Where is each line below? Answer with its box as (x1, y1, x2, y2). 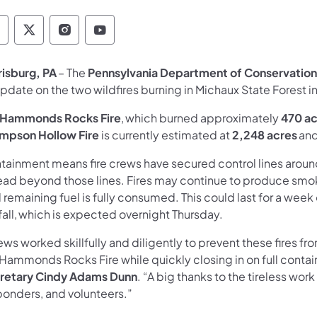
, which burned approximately (121, 110, 281, 125)
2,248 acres (232, 127, 299, 142)
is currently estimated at (99, 127, 232, 142)
